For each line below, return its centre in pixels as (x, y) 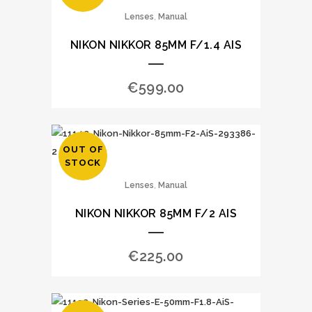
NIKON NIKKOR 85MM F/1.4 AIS (156, 45)
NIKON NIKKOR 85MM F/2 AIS (156, 213)
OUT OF (83, 149)
